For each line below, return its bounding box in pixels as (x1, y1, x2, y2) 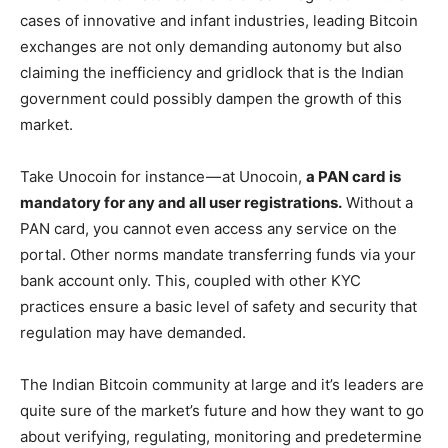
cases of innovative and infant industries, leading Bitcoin (20, 10, 418, 30)
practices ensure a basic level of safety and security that (20, 296, 417, 316)
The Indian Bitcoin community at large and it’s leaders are (20, 374, 424, 394)
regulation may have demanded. (20, 322, 246, 342)
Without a (342, 192, 413, 212)
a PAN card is (306, 166, 401, 186)
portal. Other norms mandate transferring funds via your (20, 244, 416, 264)
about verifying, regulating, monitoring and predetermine (20, 426, 422, 446)
